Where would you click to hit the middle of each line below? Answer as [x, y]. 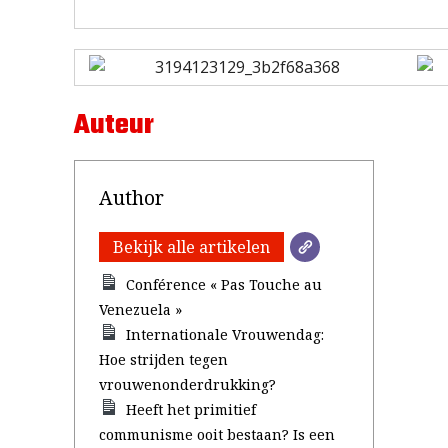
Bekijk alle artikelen [191, 247]
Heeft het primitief [191, 409]
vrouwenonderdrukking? [187, 384]
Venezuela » [140, 309]
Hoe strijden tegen [163, 359]
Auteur [114, 125]
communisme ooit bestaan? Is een [217, 434]
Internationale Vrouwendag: [225, 334]
